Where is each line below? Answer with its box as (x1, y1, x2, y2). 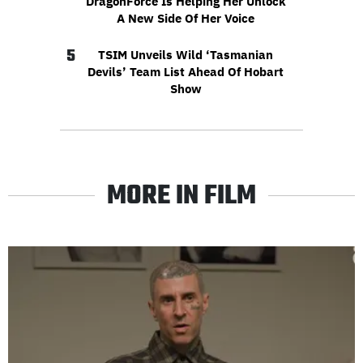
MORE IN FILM (107, 175, 256, 217)
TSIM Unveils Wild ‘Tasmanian (98, 46, 273, 62)
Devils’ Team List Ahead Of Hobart (88, 63, 284, 79)
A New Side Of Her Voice (117, 10, 254, 26)
